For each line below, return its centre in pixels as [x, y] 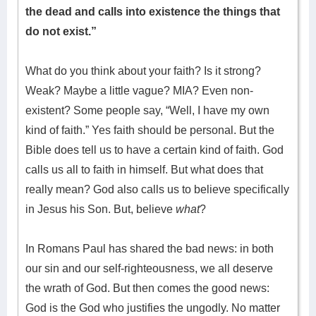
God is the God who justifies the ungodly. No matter [153, 308]
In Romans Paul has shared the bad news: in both [150, 249]
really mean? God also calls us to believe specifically [157, 189]
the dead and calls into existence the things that [153, 12]
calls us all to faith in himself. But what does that [144, 170]
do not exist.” [61, 31]
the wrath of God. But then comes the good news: [147, 288]
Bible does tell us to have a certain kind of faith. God [154, 150]
